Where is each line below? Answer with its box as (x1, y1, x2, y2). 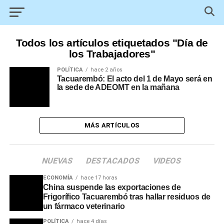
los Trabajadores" (68, 48, 155, 59)
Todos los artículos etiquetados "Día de (16, 37, 208, 48)
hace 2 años (90, 66, 122, 73)
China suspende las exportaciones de (42, 183, 181, 191)
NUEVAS (41, 156, 75, 165)
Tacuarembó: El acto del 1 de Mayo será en (56, 74, 212, 83)
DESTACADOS (85, 156, 142, 165)
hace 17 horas (80, 174, 117, 181)
